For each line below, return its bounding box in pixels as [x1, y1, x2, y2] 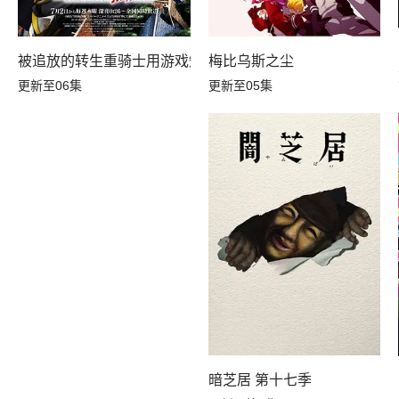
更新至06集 [18, 78, 83, 94]
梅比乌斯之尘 [208, 53, 294, 69]
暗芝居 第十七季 [208, 372, 312, 388]
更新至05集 [208, 77, 273, 93]
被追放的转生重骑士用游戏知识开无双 [18, 53, 261, 69]
